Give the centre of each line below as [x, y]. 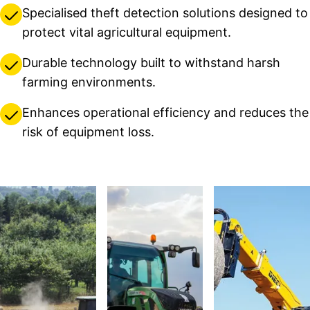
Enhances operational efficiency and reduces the [165, 113]
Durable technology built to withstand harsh [151, 63]
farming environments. [91, 82]
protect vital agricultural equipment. [128, 33]
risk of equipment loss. [90, 132]
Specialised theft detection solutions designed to [165, 13]
